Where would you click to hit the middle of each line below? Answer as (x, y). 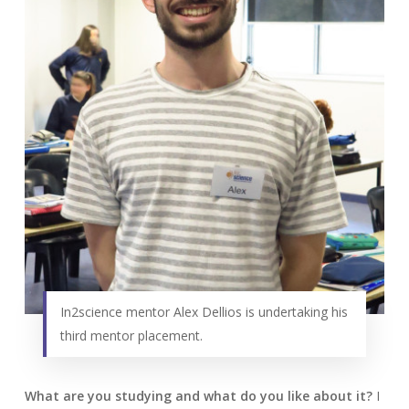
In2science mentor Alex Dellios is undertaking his (204, 311)
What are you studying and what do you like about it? (200, 395)
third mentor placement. (131, 335)
